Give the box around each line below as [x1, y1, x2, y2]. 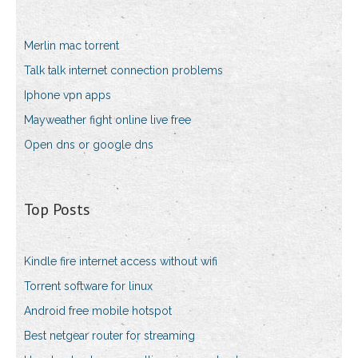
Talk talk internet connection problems [24, 64, 223, 78]
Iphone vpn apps [24, 89, 111, 102]
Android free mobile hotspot [24, 304, 172, 318]
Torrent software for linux [24, 280, 153, 293]
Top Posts [24, 199, 90, 221]
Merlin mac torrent [24, 39, 119, 53]
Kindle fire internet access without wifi [24, 255, 217, 268]
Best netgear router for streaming [24, 329, 195, 343]
